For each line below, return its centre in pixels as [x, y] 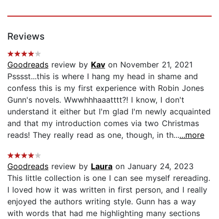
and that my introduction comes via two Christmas [103, 123]
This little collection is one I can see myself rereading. [109, 178]
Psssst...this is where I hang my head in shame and [103, 76]
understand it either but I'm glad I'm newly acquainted [109, 111]
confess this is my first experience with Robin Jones [106, 88]
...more [192, 135]
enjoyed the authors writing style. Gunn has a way [102, 201]
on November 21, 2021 [149, 64]
